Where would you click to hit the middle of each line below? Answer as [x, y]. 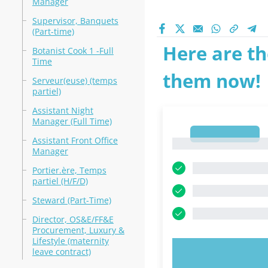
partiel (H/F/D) [60, 181]
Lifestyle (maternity [70, 241]
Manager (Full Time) [72, 121]
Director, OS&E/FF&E [73, 219]
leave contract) [61, 252]
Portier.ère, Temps [69, 170]
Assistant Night [63, 110]
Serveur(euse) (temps [74, 80]
